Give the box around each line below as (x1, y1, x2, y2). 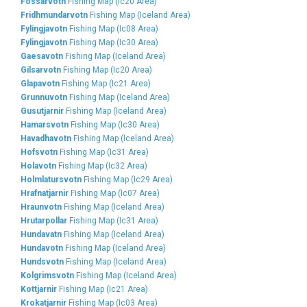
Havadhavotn (21, 134, 71, 143)
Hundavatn (21, 230, 62, 239)
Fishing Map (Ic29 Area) (82, 175, 173, 184)
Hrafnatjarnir (21, 188, 69, 198)
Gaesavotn (21, 51, 63, 61)
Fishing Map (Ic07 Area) (69, 188, 160, 198)
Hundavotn (21, 243, 63, 253)
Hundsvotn (21, 257, 64, 267)
